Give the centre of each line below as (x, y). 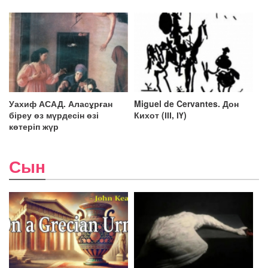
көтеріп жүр (34, 126)
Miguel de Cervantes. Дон (186, 103)
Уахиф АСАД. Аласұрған (61, 103)
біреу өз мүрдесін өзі (54, 115)
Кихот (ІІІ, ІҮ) (160, 115)
